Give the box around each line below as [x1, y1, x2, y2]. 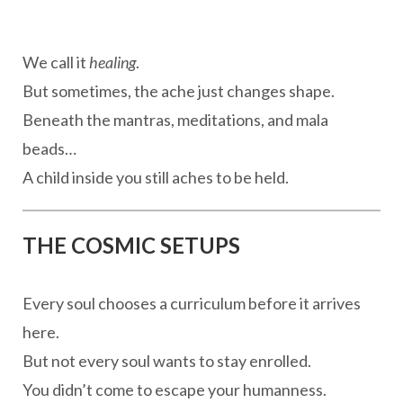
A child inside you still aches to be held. [22, 167, 289, 187]
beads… [22, 139, 76, 158]
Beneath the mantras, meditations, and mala [22, 110, 328, 130]
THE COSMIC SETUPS [22, 232, 240, 258]
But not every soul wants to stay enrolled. [22, 351, 311, 371]
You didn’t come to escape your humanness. [22, 380, 327, 399]
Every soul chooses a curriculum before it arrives [22, 293, 361, 313]
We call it [22, 52, 89, 72]
